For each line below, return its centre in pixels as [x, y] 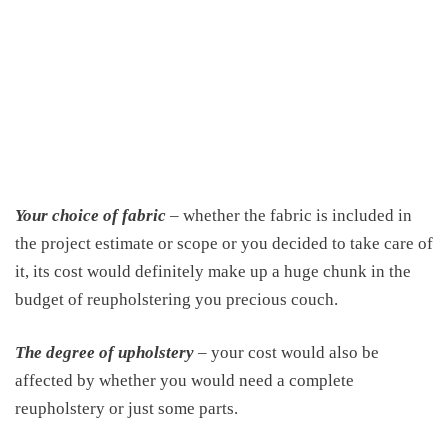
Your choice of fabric [90, 215]
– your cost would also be [286, 352]
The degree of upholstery [104, 352]
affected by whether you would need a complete [184, 380]
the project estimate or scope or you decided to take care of [224, 243]
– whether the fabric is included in [289, 215]
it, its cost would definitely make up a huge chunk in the [213, 271]
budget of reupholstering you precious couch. [176, 299]
